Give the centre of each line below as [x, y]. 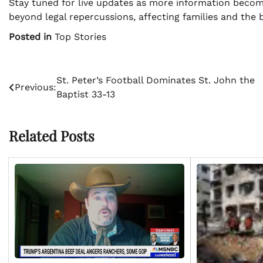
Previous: [36, 87]
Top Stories [80, 37]
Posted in [32, 37]
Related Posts [52, 136]
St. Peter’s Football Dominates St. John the [156, 80]
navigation [41, 105]
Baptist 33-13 [86, 95]
